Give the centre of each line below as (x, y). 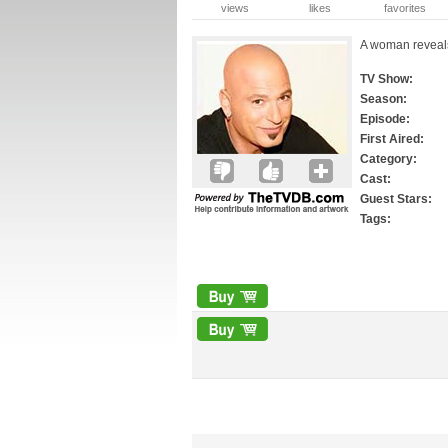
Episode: (385, 119)
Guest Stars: (396, 199)
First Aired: (392, 139)
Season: (383, 99)
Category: (388, 159)
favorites (404, 8)
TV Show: (386, 79)
